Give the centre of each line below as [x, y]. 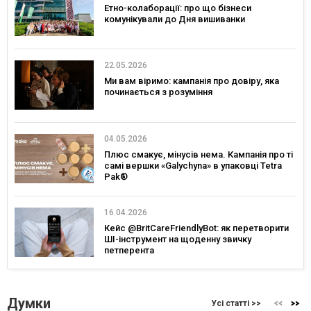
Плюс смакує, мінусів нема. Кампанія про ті [199, 155]
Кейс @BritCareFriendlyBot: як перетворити [196, 228]
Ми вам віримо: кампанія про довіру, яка [192, 81]
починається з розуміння [158, 92]
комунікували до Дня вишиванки [175, 19]
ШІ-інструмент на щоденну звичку [178, 239]
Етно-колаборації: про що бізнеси [178, 8]
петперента [129, 250]
